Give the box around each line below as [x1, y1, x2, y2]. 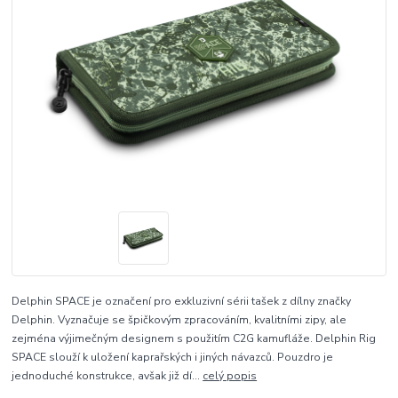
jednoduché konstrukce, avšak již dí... [12, 368, 203, 383]
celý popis [203, 368, 258, 383]
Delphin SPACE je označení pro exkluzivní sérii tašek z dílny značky [12, 293, 352, 308]
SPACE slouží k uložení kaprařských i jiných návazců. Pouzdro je [12, 349, 334, 364]
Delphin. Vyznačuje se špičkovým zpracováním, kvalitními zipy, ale [12, 312, 347, 327]
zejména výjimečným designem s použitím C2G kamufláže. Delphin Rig [12, 330, 377, 346]
